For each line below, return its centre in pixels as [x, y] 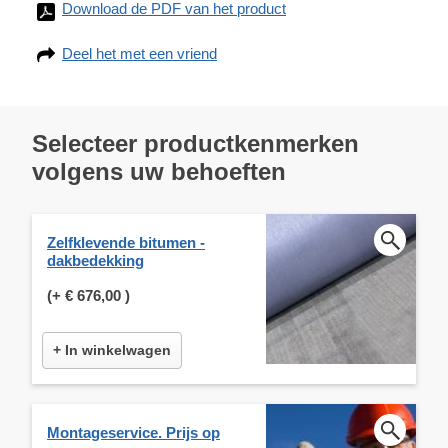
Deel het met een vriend [139, 53]
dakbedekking [95, 260]
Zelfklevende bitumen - [126, 242]
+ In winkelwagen [112, 349]
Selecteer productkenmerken [195, 143]
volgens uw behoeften [159, 171]
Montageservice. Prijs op [133, 432]
